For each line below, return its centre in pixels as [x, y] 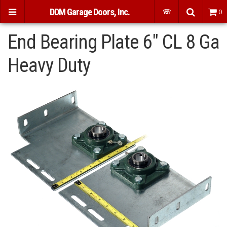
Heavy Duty [49, 65]
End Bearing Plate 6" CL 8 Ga [113, 42]
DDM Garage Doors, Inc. [89, 12]
